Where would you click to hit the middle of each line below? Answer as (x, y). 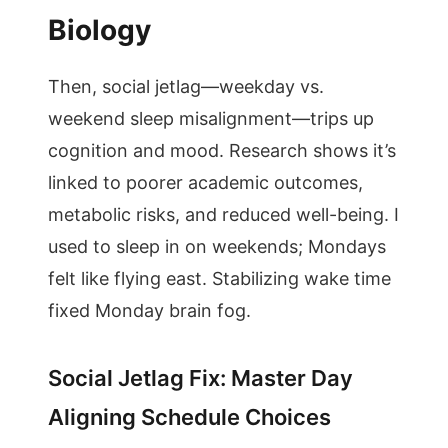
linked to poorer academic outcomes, (205, 182)
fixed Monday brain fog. (149, 310)
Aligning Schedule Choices (189, 417)
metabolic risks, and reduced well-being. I (223, 214)
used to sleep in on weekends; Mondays (217, 246)
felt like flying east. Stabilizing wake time (219, 278)
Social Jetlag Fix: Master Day (200, 378)
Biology (99, 30)
